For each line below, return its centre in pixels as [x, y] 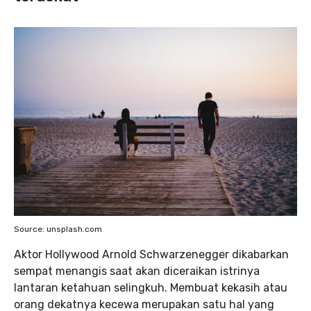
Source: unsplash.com [58, 229]
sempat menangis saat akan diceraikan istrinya [137, 271]
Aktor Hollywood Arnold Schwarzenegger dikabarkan [151, 255]
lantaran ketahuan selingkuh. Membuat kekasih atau [151, 288]
